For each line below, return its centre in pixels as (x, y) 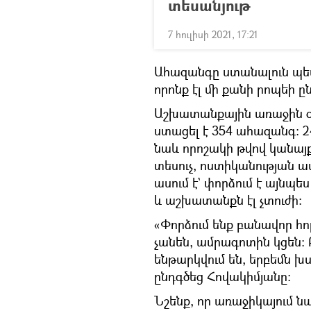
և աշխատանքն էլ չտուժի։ (228, 200)
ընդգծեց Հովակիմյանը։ (222, 276)
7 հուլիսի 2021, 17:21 (213, 34)
